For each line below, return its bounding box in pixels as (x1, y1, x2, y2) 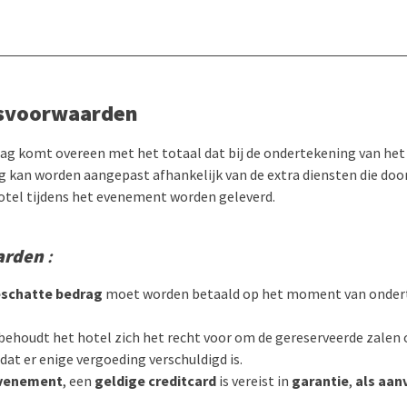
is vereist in (216, 372, 292, 390)
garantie (292, 372, 349, 390)
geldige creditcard (94, 372, 216, 390)
